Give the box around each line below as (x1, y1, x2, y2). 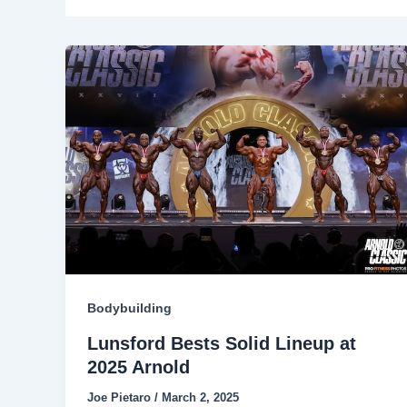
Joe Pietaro (87, 391, 154, 405)
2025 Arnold (87, 357, 190, 378)
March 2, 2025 (162, 391, 239, 405)
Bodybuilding (87, 301, 172, 316)
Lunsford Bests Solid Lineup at (87, 333, 356, 354)
